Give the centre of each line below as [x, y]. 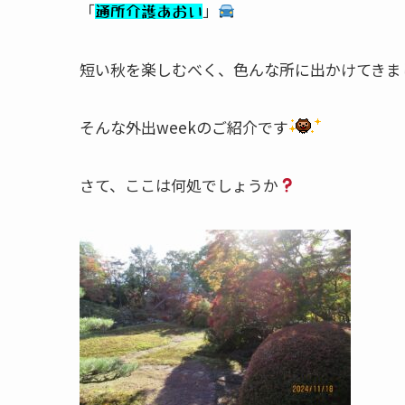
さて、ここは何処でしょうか [179, 184]
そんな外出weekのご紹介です [184, 127]
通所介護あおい [149, 11]
